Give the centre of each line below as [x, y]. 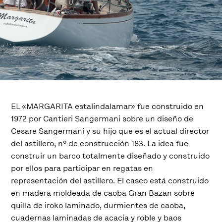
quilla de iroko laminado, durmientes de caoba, [98, 205]
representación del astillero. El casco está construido [110, 181]
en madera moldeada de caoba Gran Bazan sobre [103, 193]
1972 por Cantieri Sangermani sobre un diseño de [102, 119]
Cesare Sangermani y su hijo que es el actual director [110, 131]
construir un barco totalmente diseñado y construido [111, 156]
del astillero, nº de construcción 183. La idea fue [100, 143]
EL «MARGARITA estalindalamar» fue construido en [108, 106]
